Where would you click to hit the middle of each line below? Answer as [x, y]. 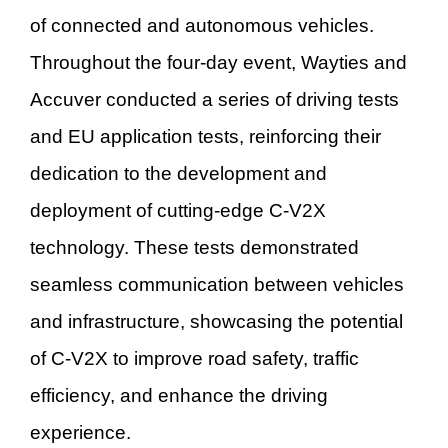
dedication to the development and [178, 173]
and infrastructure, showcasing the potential [216, 321]
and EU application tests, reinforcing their [205, 136]
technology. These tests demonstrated [194, 247]
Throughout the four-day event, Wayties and [218, 62]
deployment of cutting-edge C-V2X [178, 210]
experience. [80, 432]
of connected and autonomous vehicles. [202, 25]
